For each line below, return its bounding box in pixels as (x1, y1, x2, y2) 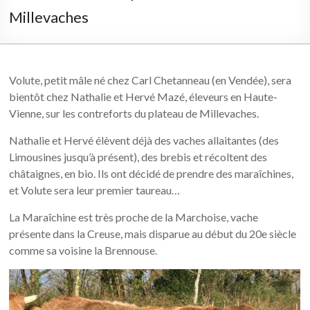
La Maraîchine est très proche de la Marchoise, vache (9, 210, 259, 224)
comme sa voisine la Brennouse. (9, 244, 158, 257)
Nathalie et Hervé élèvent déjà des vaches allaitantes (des (9, 134, 280, 147)
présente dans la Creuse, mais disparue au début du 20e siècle (9, 227, 297, 240)
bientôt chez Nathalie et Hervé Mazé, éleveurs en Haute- (9, 90, 278, 103)
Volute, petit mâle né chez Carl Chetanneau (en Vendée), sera (9, 73, 292, 86)
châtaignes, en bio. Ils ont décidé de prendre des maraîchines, (9, 167, 294, 180)
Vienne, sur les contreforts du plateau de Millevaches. (9, 107, 259, 120)
